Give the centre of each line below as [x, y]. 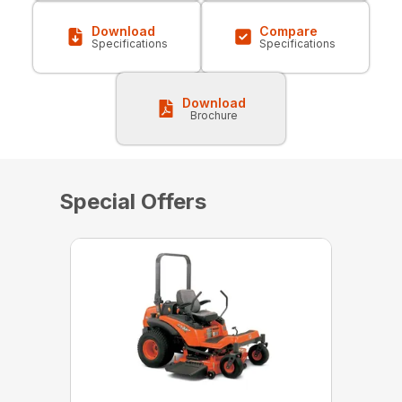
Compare [289, 31]
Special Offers [132, 201]
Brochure [214, 115]
